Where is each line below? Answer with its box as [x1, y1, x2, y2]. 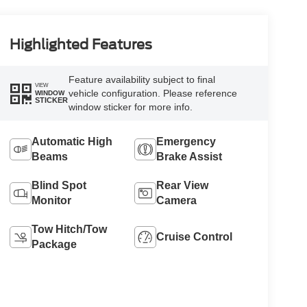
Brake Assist [156, 150, 223, 162]
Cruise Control [156, 230, 233, 243]
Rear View [156, 179, 209, 191]
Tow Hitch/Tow [31, 223, 107, 235]
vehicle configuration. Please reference [68, 87, 237, 99]
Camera [156, 194, 197, 206]
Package [31, 238, 77, 250]
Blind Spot [31, 179, 86, 191]
